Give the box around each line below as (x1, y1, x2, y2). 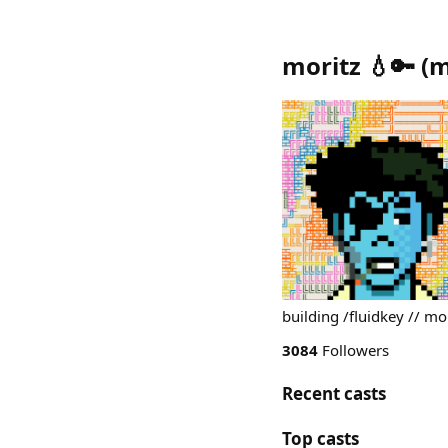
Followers (318, 340, 389, 360)
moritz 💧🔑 (282, 49, 415, 82)
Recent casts (282, 382, 386, 405)
